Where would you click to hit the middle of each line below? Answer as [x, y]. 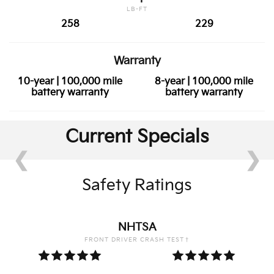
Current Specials [137, 137]
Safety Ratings [137, 185]
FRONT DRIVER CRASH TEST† [137, 239]
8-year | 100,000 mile [204, 81]
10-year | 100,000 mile [70, 81]
